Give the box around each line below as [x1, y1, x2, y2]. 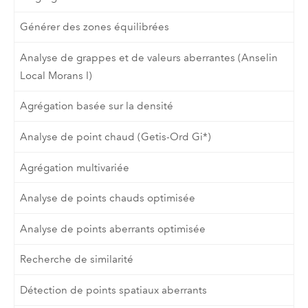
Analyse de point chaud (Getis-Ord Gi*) [20, 131, 212, 144]
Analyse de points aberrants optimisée [20, 222, 206, 235]
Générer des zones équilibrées [20, 21, 170, 34]
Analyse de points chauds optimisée [20, 192, 196, 205]
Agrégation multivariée [20, 161, 130, 174]
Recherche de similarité [20, 253, 134, 266]
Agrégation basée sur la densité [20, 100, 174, 113]
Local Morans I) [20, 69, 93, 82]
